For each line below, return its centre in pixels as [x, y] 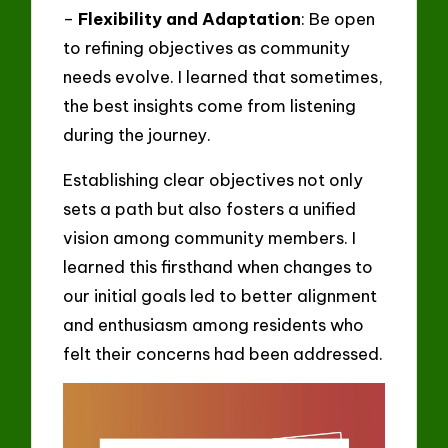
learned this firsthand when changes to [218, 266]
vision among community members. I [210, 237]
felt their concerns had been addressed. [223, 353]
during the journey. [137, 135]
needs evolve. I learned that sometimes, [223, 77]
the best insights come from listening [210, 106]
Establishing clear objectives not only [213, 179]
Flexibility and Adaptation [190, 19]
